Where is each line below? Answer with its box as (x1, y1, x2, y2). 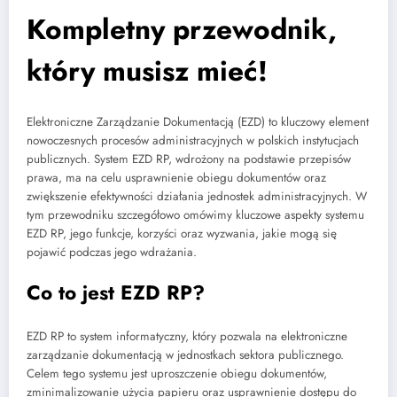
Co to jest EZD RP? (27, 277, 205, 307)
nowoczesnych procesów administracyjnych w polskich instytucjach (27, 131, 359, 149)
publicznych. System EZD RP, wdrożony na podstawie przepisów (27, 150, 351, 167)
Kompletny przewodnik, (27, 9, 337, 51)
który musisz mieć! (27, 51, 268, 92)
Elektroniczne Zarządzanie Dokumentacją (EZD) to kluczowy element (27, 113, 369, 130)
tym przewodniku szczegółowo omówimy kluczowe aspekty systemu (27, 206, 364, 223)
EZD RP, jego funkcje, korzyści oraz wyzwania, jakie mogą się (27, 224, 337, 242)
